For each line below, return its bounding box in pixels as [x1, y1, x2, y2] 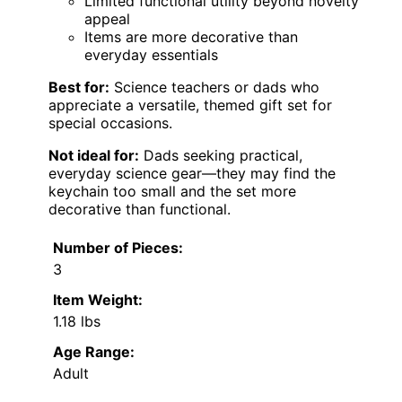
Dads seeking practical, [139, 146, 302, 165]
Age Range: [53, 343, 135, 362]
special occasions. [48, 114, 172, 133]
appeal [84, 10, 130, 29]
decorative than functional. [48, 200, 231, 219]
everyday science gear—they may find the [48, 164, 336, 183]
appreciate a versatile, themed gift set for [48, 96, 332, 115]
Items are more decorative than [84, 28, 298, 47]
